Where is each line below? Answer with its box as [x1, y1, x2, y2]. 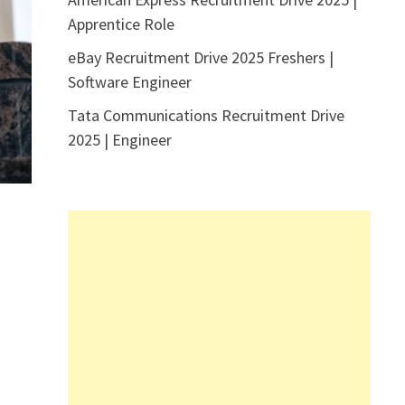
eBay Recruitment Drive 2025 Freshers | [67, 46, 334, 68]
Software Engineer [67, 71, 192, 92]
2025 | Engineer [67, 128, 172, 150]
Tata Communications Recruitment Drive [67, 104, 344, 126]
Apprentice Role [67, 13, 174, 34]
